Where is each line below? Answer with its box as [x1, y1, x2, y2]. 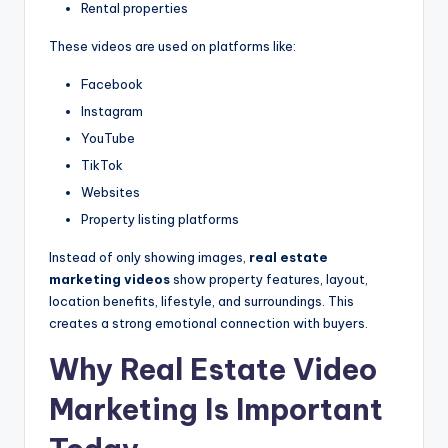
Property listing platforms [81, 211, 239, 228]
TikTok [81, 157, 123, 174]
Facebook [81, 75, 143, 92]
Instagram [81, 103, 143, 119]
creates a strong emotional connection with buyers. [49, 315, 368, 332]
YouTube [81, 130, 135, 147]
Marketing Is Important [49, 391, 383, 429]
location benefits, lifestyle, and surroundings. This [49, 293, 354, 310]
